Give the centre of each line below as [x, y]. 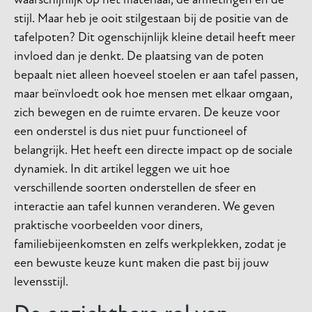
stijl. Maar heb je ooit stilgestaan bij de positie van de [151, 19]
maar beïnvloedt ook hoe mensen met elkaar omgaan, [153, 94]
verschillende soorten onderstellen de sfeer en [135, 188]
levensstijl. [41, 282]
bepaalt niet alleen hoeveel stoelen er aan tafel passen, [156, 76]
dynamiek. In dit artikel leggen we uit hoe [122, 170]
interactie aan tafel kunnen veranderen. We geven [145, 207]
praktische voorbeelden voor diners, [108, 226]
